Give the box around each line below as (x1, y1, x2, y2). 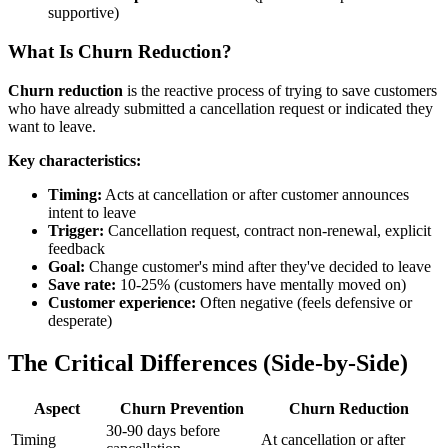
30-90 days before (106, 421, 220, 439)
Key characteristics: (8, 151, 141, 169)
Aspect (33, 399, 80, 417)
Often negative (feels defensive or (196, 293, 412, 311)
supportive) (48, 4, 119, 22)
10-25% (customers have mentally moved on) (116, 275, 406, 293)
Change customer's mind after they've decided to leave (85, 257, 431, 275)
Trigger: (48, 221, 104, 239)
